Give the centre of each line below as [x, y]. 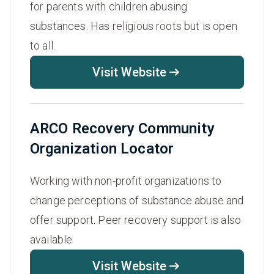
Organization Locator [102, 149]
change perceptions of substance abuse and [137, 201]
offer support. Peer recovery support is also [136, 220]
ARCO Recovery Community [122, 129]
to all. [43, 46]
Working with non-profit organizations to [126, 181]
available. [52, 240]
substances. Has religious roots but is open [134, 26]
